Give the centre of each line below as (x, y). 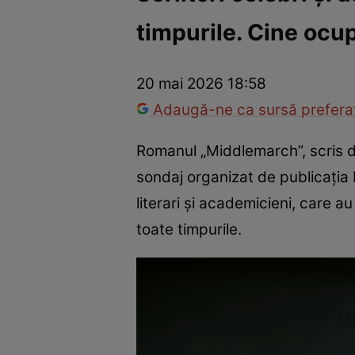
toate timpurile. (189, 229)
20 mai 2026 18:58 (201, 84)
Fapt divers (256, 44)
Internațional (177, 44)
